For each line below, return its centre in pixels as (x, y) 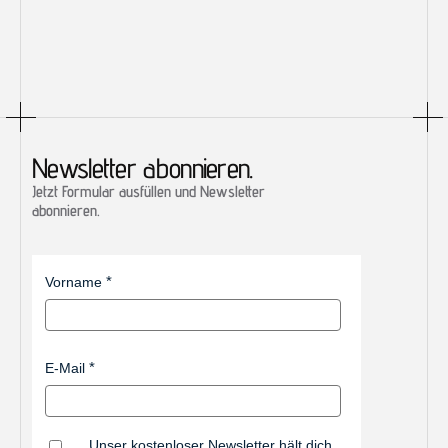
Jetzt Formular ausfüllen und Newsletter (148, 191)
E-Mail (64, 367)
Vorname (73, 281)
